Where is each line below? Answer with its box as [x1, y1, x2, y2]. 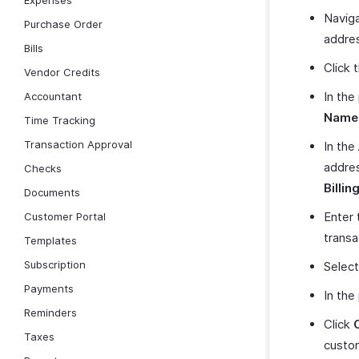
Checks [24, 162, 62, 175]
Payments [24, 282, 74, 295]
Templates [24, 234, 77, 247]
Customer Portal [24, 210, 106, 223]
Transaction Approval [24, 138, 132, 151]
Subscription [24, 258, 86, 271]
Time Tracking [24, 114, 95, 127]
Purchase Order [24, 18, 103, 30]
